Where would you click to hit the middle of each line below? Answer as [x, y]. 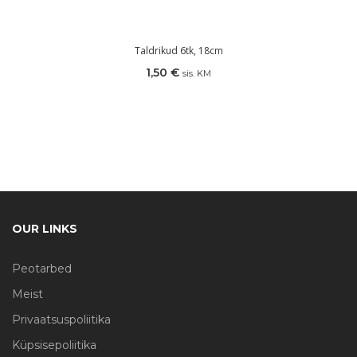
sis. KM [197, 73]
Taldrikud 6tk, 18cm [178, 50]
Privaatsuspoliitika [61, 319]
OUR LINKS [45, 228]
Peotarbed [42, 268]
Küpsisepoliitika [54, 345]
